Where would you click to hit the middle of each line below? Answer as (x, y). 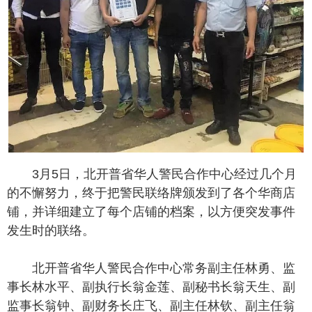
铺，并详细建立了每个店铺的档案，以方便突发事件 (151, 211)
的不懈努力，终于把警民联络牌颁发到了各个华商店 (151, 193)
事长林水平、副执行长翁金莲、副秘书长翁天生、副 (151, 287)
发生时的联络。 (51, 230)
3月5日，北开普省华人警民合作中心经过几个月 (164, 174)
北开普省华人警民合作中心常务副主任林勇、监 (164, 268)
